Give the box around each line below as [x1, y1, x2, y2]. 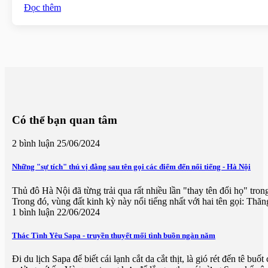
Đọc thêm [24, 2, 61, 13]
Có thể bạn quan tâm [12, 114, 117, 127]
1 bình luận [12, 206, 54, 217]
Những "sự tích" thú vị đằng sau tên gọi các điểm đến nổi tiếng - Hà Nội [12, 162, 251, 172]
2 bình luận [12, 138, 54, 149]
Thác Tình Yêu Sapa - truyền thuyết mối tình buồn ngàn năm [12, 230, 215, 240]
